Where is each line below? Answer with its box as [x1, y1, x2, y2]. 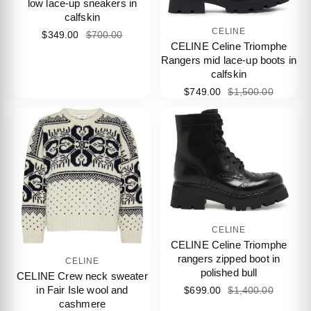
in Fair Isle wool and [36, 283, 128, 296]
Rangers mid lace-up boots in [160, 53, 297, 66]
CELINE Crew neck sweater [17, 269, 148, 282]
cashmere [58, 297, 106, 310]
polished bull [200, 266, 258, 278]
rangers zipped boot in [177, 252, 280, 264]
